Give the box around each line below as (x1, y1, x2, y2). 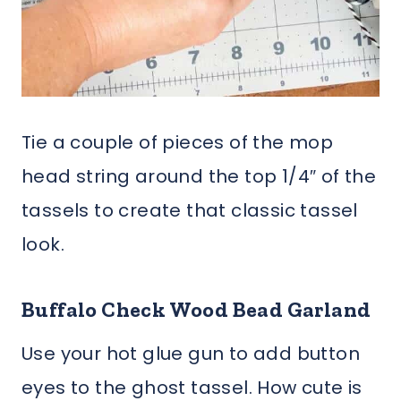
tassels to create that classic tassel (21, 197, 358, 223)
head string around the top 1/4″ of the (21, 163, 377, 189)
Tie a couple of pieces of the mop (21, 129, 334, 155)
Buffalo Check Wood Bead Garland (21, 295, 371, 322)
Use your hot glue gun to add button (21, 340, 360, 366)
